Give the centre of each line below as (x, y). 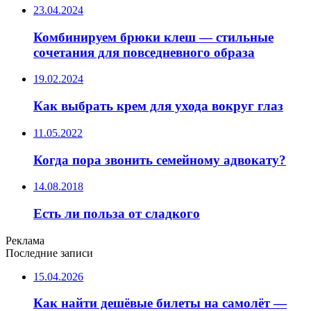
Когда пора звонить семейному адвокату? (160, 160)
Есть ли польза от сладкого (117, 214)
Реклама (25, 240)
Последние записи (49, 253)
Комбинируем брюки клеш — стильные (153, 37)
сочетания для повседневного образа (144, 52)
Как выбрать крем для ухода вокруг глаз (158, 106)
